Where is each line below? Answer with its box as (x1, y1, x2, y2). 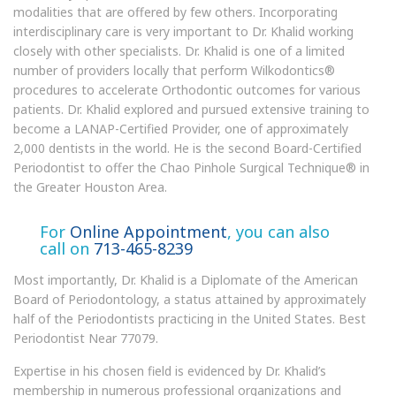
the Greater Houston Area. (13, 179, 167, 195)
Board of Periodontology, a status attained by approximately (13, 291, 366, 308)
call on (40, 238, 94, 259)
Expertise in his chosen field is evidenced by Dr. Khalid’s (13, 362, 326, 379)
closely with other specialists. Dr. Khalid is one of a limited (13, 42, 345, 59)
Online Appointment (70, 221, 227, 242)
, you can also (227, 221, 330, 242)
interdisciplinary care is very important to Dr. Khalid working (13, 23, 354, 40)
